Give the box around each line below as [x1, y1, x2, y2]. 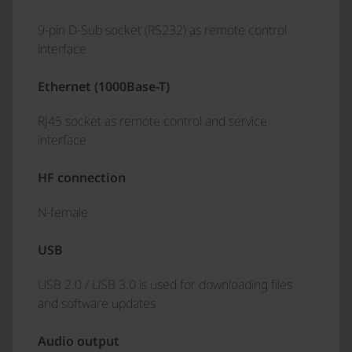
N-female [38, 203, 88, 221]
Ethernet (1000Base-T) [38, 78, 170, 95]
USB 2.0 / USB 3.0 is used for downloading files [38, 276, 292, 293]
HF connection [38, 169, 126, 186]
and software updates [38, 295, 156, 312]
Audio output [38, 332, 119, 350]
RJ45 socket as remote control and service [38, 112, 267, 130]
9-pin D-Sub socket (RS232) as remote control [38, 21, 287, 38]
